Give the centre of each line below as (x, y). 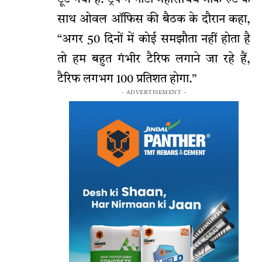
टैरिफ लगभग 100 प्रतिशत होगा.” (127, 79)
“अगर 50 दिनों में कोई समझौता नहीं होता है (154, 39)
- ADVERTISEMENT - (154, 92)
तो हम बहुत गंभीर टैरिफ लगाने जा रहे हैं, (154, 59)
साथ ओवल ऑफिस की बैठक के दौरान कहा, (154, 20)
